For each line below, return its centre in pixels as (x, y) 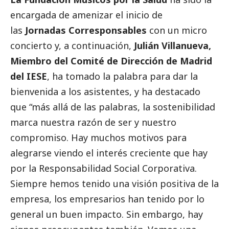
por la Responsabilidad (62, 168)
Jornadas (47, 30)
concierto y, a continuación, (72, 46)
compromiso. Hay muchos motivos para (98, 138)
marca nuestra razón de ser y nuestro (93, 122)
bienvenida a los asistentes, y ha (83, 92)
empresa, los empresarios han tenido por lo (107, 199)
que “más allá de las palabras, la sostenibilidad (113, 107)
